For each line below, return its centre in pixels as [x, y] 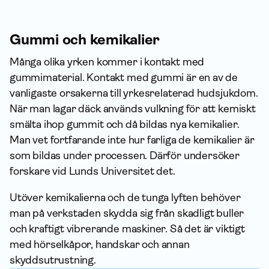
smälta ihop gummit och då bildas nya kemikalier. [125, 124]
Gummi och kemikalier [85, 40]
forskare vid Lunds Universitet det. [92, 171]
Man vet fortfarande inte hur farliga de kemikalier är [132, 140]
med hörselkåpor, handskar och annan [100, 244]
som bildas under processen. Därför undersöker [125, 156]
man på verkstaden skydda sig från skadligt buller [127, 213]
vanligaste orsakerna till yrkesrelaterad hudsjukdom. [134, 93]
